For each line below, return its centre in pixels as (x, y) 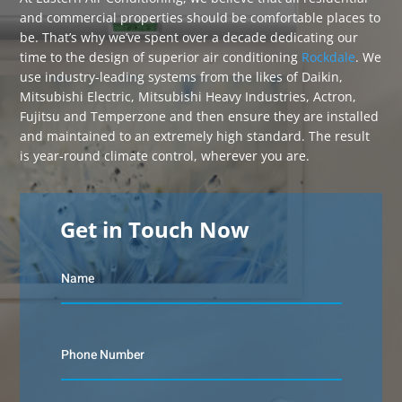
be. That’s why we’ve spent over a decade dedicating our (189, 37)
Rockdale (329, 57)
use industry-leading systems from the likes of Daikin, (182, 77)
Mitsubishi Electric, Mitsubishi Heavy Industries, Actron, (188, 96)
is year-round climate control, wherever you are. (165, 156)
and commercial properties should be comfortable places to (201, 17)
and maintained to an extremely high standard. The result (195, 136)
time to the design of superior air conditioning (161, 57)
